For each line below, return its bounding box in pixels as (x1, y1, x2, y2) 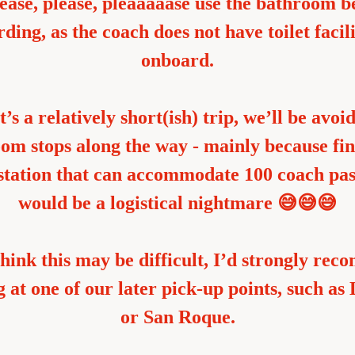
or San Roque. (120, 307, 235, 327)
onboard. (141, 50, 214, 71)
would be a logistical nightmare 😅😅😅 (18, 193, 337, 213)
